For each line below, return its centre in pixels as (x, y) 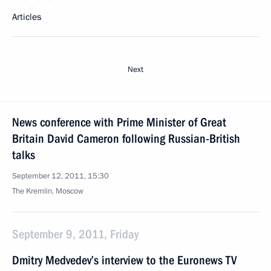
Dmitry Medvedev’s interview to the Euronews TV (125, 260)
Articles (27, 17)
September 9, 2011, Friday (75, 234)
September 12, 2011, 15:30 (60, 176)
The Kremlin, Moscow (48, 191)
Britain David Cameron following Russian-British (126, 139)
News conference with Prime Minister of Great (119, 122)
